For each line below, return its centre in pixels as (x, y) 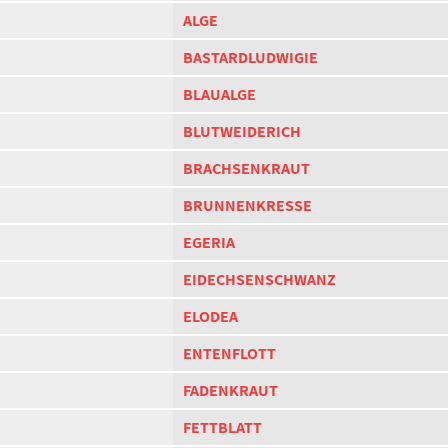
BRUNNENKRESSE (247, 205)
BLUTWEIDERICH (242, 131)
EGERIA (209, 242)
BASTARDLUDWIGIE (250, 57)
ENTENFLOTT (229, 353)
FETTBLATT (222, 427)
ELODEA (210, 316)
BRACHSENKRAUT (246, 168)
